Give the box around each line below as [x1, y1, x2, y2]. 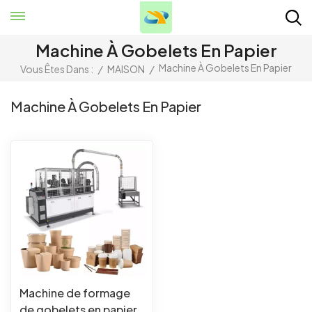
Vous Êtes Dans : [20, 63, 93, 76]
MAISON [107, 63, 145, 76]
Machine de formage [19, 285, 130, 300]
